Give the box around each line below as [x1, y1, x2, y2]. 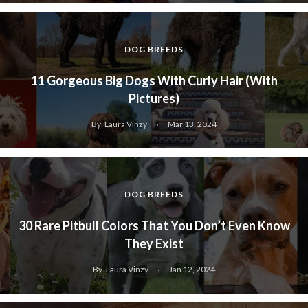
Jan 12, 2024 [169, 264, 215, 275]
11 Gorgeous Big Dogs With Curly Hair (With [30, 73, 278, 89]
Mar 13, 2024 [168, 119, 217, 130]
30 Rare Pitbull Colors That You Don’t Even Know [18, 218, 290, 234]
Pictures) [129, 91, 179, 107]
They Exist [124, 236, 184, 252]
